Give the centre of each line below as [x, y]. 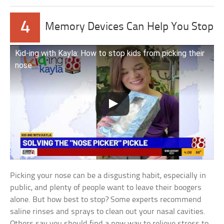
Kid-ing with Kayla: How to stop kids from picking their [110, 53]
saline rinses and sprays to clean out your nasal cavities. [108, 212]
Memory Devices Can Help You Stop [129, 27]
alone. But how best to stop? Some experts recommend [106, 200]
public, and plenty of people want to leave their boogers [106, 188]
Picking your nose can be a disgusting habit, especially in [108, 176]
